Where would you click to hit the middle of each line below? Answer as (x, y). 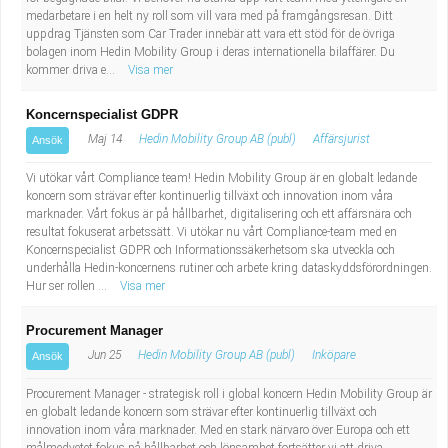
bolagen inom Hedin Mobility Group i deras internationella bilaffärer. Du (210, 52)
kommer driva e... (72, 70)
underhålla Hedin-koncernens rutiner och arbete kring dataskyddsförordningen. (229, 268)
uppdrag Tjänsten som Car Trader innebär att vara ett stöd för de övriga (210, 34)
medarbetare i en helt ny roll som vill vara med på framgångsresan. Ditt (209, 16)
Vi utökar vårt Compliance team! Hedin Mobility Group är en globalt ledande (221, 178)
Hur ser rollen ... (68, 286)
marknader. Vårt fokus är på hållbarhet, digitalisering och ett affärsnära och (219, 214)
